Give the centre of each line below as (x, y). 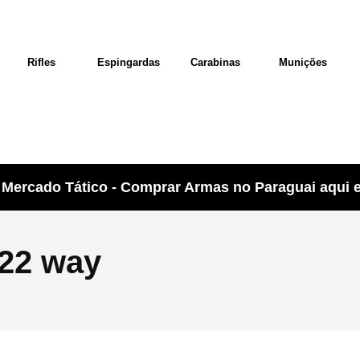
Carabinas (215, 63)
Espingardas (128, 63)
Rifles (41, 63)
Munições (303, 63)
